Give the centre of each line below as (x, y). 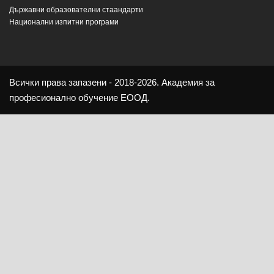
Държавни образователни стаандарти (76, 9)
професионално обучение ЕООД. (80, 97)
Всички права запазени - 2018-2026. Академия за (112, 82)
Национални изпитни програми (64, 22)
